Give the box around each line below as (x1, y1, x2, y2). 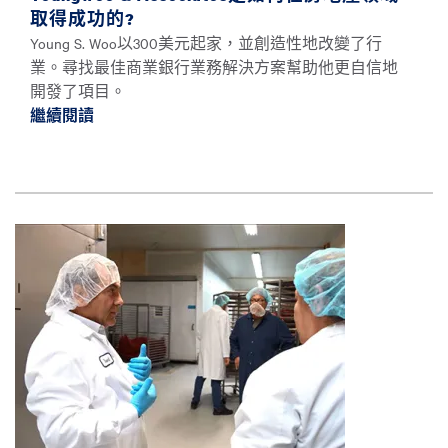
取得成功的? (30, 8, 135, 30)
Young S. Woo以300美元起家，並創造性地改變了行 (30, 33, 382, 53)
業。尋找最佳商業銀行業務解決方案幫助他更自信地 (30, 57, 398, 77)
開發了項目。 (30, 81, 126, 101)
